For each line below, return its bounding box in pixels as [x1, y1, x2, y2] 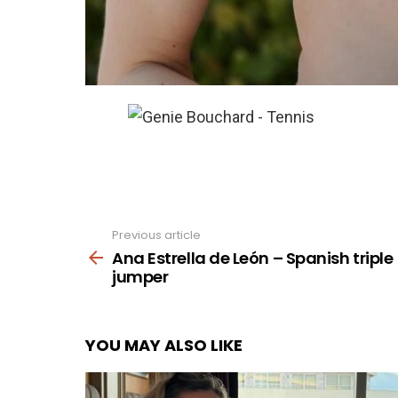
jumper [112, 265, 169, 288]
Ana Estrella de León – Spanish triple [112, 246, 394, 269]
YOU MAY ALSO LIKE [85, 333, 243, 356]
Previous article [112, 227, 201, 243]
